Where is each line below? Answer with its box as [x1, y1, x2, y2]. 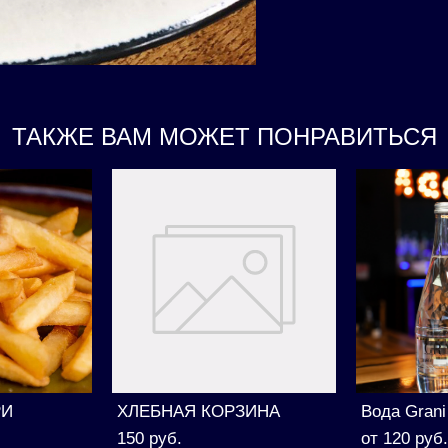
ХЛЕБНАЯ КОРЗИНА [117, 402, 280, 421]
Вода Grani [361, 402, 446, 421]
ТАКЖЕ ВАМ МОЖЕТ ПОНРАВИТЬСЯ [11, 123, 437, 150]
